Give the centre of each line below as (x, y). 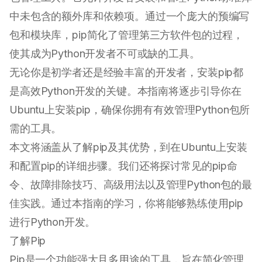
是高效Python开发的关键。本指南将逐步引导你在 (125, 91)
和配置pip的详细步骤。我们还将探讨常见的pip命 (123, 166)
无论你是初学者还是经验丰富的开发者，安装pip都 (127, 73)
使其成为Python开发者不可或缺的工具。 (105, 54)
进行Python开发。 (53, 222)
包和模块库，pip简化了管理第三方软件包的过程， (127, 35)
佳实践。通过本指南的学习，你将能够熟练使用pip (127, 204)
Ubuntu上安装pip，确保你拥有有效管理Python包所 (130, 110)
